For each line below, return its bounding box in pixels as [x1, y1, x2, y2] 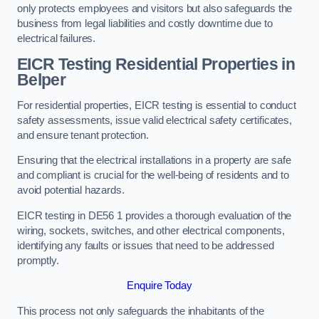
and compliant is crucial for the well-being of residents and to [17, 169, 289, 182]
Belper [17, 70, 66, 90]
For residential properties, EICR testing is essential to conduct [17, 99, 296, 111]
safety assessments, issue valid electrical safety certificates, [17, 114, 292, 126]
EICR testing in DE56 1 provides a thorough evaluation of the [17, 209, 292, 221]
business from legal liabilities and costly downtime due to [17, 17, 273, 29]
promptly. [17, 254, 59, 266]
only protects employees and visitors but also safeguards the [17, 2, 293, 14]
